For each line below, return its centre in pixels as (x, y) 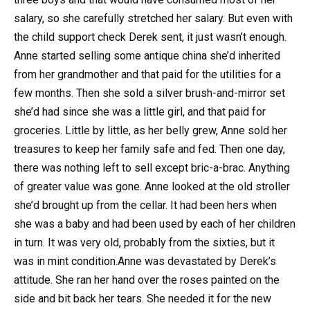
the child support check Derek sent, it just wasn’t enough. (150, 37)
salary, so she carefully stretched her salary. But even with (153, 19)
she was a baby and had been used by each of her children (155, 224)
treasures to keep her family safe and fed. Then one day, (149, 149)
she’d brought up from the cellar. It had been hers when (145, 206)
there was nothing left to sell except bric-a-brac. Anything (152, 168)
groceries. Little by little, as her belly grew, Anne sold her (151, 131)
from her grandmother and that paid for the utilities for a (147, 75)
